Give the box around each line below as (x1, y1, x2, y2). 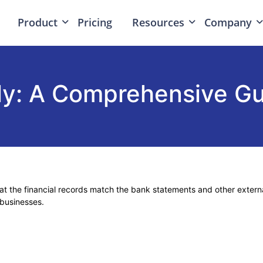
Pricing (77, 15, 112, 29)
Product (17, 15, 58, 29)
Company (204, 15, 252, 29)
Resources (131, 15, 184, 29)
